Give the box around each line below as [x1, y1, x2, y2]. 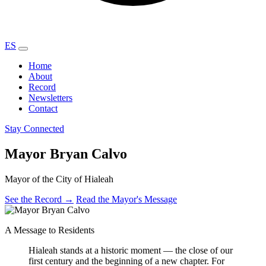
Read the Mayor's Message [76, 194, 177, 204]
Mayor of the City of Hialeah [5, 173, 113, 184]
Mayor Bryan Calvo [5, 145, 127, 161]
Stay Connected [5, 123, 64, 134]
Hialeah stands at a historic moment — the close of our [28, 245, 233, 255]
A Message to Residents [5, 224, 94, 235]
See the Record [5, 194, 64, 204]
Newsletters [28, 93, 72, 103]
